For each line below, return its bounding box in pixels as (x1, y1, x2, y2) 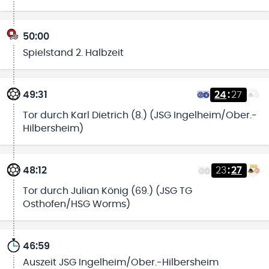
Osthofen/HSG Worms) (22, 199, 130, 210)
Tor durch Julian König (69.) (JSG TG (22, 186, 192, 196)
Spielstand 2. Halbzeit (22, 47, 124, 58)
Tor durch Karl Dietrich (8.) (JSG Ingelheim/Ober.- (22, 110, 257, 120)
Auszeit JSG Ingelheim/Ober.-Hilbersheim (22, 257, 219, 267)
